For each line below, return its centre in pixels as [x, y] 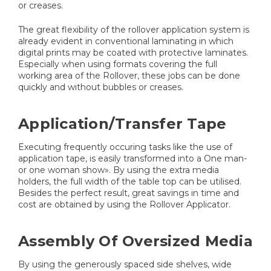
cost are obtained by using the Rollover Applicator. [124, 204]
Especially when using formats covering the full [118, 64]
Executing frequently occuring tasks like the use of [125, 147]
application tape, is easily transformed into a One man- [132, 158]
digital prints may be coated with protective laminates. [133, 52]
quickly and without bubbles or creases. [101, 87]
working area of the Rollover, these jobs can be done [129, 75]
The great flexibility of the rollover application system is [134, 29]
